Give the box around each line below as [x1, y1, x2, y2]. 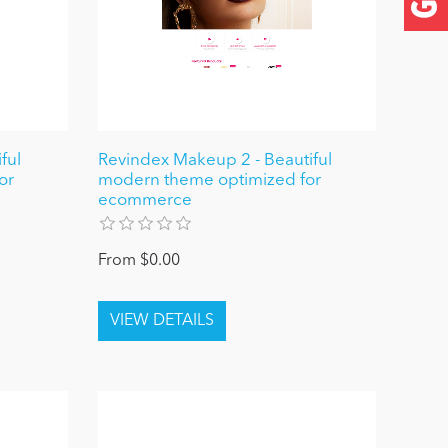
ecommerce [98, 192, 193, 210]
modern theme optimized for [98, 172, 322, 190]
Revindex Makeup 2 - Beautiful [98, 152, 333, 170]
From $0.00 [98, 253, 181, 270]
